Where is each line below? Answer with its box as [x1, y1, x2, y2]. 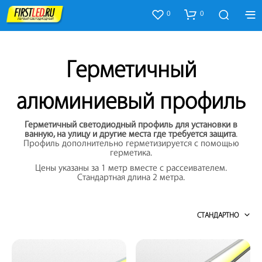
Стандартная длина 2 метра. [77, 172, 185, 182]
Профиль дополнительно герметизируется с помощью [23, 138, 239, 149]
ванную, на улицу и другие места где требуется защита [25, 129, 236, 139]
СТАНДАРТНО [197, 211, 239, 219]
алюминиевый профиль [16, 88, 246, 115]
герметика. [110, 147, 152, 158]
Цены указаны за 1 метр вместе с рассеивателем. [35, 163, 227, 173]
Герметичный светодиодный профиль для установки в [25, 119, 237, 130]
